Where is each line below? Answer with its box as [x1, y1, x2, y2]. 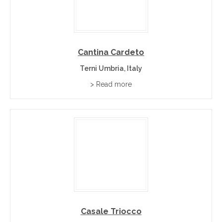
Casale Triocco [80, 207, 142, 216]
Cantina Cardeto [78, 48, 144, 57]
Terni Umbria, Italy [80, 64, 142, 72]
